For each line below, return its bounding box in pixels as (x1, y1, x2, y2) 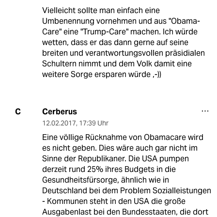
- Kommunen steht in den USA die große (42, 196, 186, 206)
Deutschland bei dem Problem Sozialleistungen (42, 185, 211, 196)
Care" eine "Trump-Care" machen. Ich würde (42, 26, 198, 37)
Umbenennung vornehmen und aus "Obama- (42, 15, 200, 26)
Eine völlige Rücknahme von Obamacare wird (42, 132, 203, 142)
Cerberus (42, 106, 77, 117)
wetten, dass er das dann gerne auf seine (42, 37, 188, 47)
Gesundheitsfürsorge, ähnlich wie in (42, 174, 169, 185)
